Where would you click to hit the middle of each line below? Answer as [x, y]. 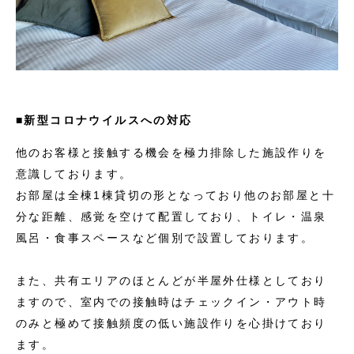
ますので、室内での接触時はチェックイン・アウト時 [171, 302]
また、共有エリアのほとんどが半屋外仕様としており [171, 281]
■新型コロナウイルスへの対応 [104, 121]
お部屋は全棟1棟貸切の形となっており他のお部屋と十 [175, 196]
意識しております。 [74, 174]
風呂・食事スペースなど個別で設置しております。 [165, 238]
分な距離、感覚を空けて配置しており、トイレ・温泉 [171, 217]
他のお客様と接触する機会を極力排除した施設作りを [171, 153]
